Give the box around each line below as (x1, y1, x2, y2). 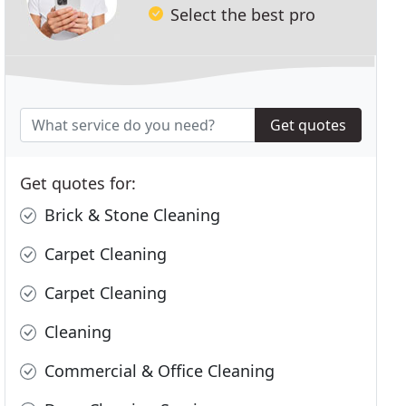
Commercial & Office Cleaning (40, 360, 275, 382)
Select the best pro (170, 3, 316, 25)
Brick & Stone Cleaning (40, 204, 221, 227)
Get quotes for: (20, 172, 137, 195)
